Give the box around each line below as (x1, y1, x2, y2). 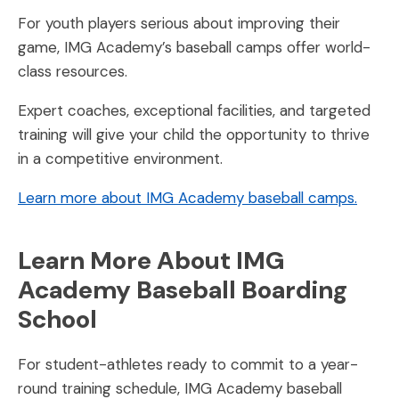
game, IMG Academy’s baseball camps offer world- (18, 37, 370, 57)
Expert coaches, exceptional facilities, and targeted (18, 100, 370, 120)
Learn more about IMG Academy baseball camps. (18, 187, 357, 208)
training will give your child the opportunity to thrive (18, 124, 370, 144)
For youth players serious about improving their (18, 12, 340, 33)
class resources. (18, 61, 127, 81)
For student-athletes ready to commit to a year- (18, 354, 358, 374)
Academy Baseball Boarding (18, 273, 347, 306)
